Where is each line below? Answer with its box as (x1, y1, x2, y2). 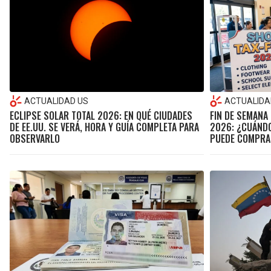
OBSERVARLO (10, 131, 60, 146)
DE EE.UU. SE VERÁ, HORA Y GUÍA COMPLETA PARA (10, 119, 199, 134)
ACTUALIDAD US (24, 96, 88, 106)
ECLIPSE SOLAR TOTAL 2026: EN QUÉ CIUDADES (10, 108, 192, 123)
